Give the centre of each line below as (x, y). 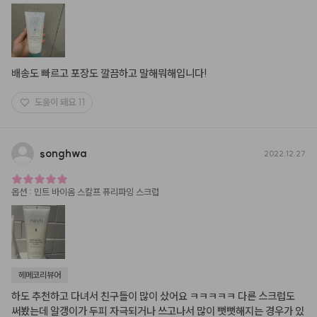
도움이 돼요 (55, 102)
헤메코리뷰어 (40, 275)
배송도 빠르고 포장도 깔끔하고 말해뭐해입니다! (109, 73)
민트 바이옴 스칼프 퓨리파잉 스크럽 (97, 191)
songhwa (63, 154)
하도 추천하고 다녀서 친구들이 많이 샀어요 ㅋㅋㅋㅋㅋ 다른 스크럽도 (153, 296)
